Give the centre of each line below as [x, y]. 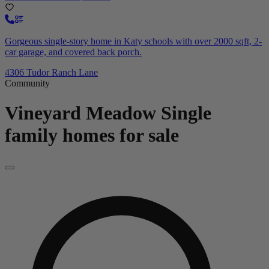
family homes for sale [92, 135]
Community [27, 83]
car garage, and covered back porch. [73, 52]
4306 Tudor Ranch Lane [51, 73]
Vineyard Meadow [80, 113]
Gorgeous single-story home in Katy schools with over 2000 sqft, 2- [133, 41]
